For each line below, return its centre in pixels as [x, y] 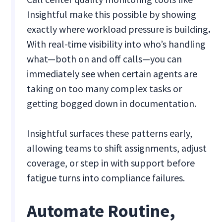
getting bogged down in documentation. [112, 104]
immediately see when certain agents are [112, 74]
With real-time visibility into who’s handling [116, 44]
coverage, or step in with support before [111, 163]
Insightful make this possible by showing [112, 14]
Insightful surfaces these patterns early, [110, 133]
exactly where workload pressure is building [118, 29]
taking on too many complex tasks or [105, 89]
